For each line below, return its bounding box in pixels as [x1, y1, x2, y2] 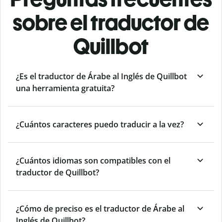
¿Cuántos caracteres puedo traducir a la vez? [16, 119, 184, 130]
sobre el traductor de [13, 9, 209, 36]
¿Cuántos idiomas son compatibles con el [16, 155, 170, 166]
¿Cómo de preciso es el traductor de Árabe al [16, 203, 184, 215]
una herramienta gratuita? [16, 83, 114, 94]
